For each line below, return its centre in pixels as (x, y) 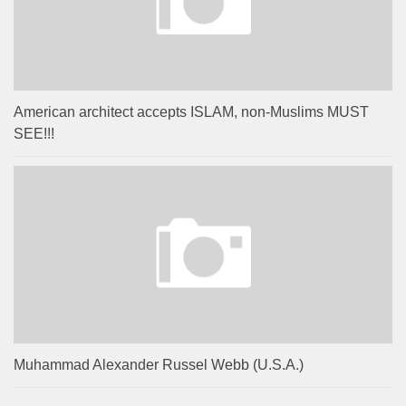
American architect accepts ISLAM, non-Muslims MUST (191, 111)
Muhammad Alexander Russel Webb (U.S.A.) (159, 365)
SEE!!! (34, 133)
